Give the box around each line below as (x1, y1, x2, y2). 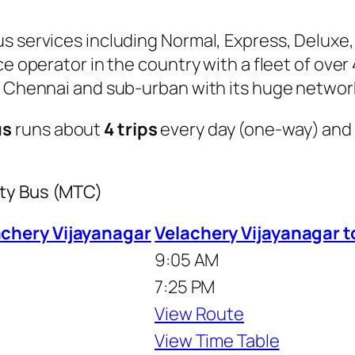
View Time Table (155, 328, 280, 353)
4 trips (104, 116, 158, 141)
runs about (12, 116, 105, 141)
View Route (155, 301, 244, 326)
